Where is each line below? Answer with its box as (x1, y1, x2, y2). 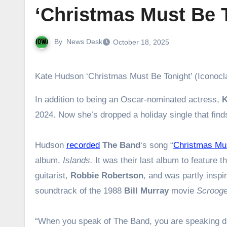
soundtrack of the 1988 (35, 185, 124, 196)
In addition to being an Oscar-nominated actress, (37, 94, 219, 104)
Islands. (63, 155, 95, 165)
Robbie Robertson (70, 170, 143, 180)
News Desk (66, 37, 102, 46)
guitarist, (35, 170, 70, 180)
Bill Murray (124, 185, 169, 196)
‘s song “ (140, 140, 173, 150)
